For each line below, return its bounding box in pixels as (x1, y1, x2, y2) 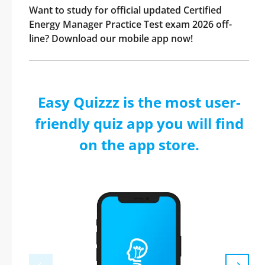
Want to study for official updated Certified (29, 4, 222, 17)
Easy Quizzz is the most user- (37, 92, 241, 112)
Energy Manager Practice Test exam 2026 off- (29, 18, 232, 31)
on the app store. (79, 135, 199, 154)
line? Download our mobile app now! (29, 32, 193, 45)
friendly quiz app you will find (34, 114, 244, 133)
